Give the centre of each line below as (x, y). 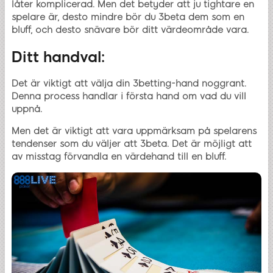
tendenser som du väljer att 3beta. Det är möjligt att (132, 144)
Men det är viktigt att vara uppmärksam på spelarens (134, 131)
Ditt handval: (58, 57)
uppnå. (27, 109)
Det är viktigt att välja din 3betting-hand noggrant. (129, 84)
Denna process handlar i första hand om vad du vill (129, 97)
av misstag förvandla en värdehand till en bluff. (119, 157)
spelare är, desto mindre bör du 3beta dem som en (128, 17)
